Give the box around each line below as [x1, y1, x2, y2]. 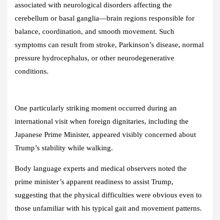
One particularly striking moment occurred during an [15, 104, 177, 112]
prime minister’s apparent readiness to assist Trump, [15, 177, 173, 186]
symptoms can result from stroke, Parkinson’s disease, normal [15, 40, 204, 49]
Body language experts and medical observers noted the [15, 164, 187, 172]
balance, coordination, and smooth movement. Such [15, 27, 174, 35]
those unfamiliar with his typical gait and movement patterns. [15, 204, 202, 212]
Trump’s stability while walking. [15, 143, 113, 152]
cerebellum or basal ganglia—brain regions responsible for [15, 14, 194, 22]
